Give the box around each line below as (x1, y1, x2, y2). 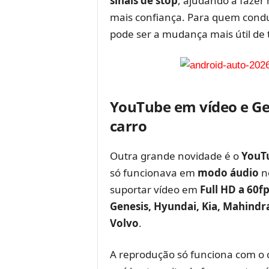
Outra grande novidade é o (109, 148, 241, 163)
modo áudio (197, 165, 259, 180)
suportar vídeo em (109, 182, 200, 196)
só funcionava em (109, 165, 198, 180)
